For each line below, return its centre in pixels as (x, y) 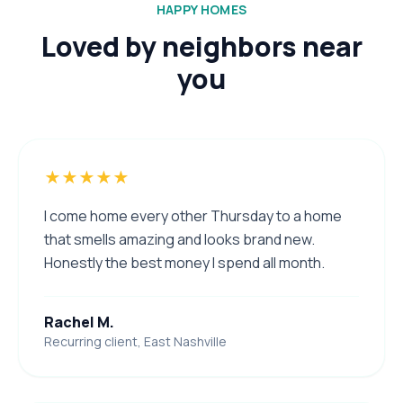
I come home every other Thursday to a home (193, 216)
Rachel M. (79, 322)
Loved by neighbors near (201, 47)
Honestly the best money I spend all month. (184, 263)
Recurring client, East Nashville (135, 342)
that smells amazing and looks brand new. (179, 240)
